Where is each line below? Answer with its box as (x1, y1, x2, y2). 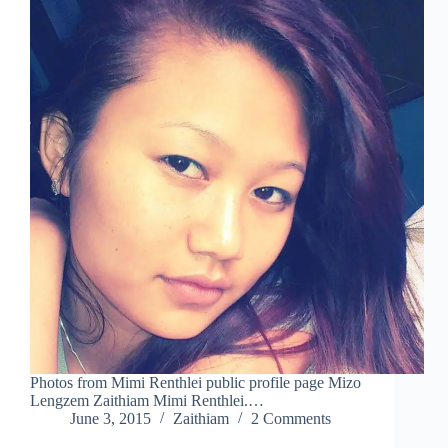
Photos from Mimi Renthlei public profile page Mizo (30, 374, 361, 392)
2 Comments (251, 410, 331, 428)
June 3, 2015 (70, 410, 151, 428)
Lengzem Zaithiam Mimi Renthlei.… (30, 392, 264, 410)
